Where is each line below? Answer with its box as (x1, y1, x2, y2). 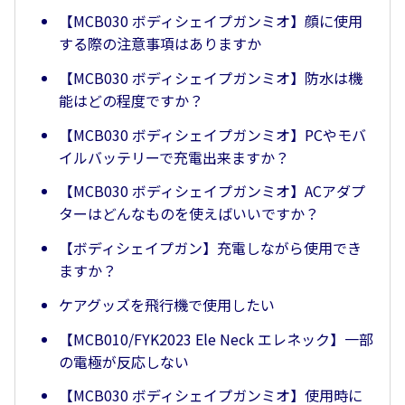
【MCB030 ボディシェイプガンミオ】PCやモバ (59, 123, 366, 146)
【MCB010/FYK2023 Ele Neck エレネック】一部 (59, 327, 373, 350)
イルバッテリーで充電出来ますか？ (59, 146, 289, 168)
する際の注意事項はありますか (59, 33, 261, 55)
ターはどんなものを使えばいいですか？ (59, 202, 319, 225)
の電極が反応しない (59, 350, 189, 372)
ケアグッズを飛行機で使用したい (59, 293, 275, 316)
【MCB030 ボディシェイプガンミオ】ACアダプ (59, 180, 365, 202)
